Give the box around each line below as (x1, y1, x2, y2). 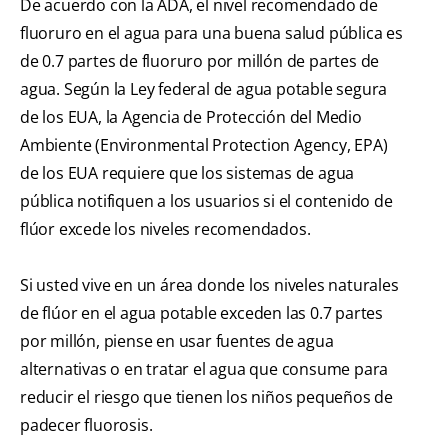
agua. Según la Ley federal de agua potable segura (20, 78, 388, 101)
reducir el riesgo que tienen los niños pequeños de (20, 386, 393, 409)
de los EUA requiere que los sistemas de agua (20, 162, 355, 185)
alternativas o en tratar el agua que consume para (20, 358, 389, 381)
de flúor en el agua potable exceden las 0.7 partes (20, 302, 383, 325)
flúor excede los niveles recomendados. (20, 218, 311, 241)
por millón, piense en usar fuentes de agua (20, 330, 334, 353)
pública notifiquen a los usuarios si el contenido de (20, 190, 393, 213)
